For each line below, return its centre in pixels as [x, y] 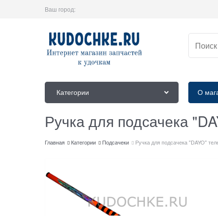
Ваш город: [60, 9]
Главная [55, 142]
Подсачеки [116, 142]
